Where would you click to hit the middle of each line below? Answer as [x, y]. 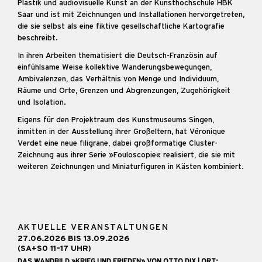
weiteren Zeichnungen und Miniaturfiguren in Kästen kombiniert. [131, 166]
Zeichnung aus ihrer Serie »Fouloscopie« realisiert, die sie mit [126, 155]
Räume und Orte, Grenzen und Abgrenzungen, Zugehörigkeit [124, 90]
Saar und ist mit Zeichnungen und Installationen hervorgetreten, [131, 14]
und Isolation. [42, 102]
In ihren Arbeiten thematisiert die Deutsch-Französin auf [118, 55]
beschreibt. [38, 38]
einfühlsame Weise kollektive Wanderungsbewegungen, [115, 67]
